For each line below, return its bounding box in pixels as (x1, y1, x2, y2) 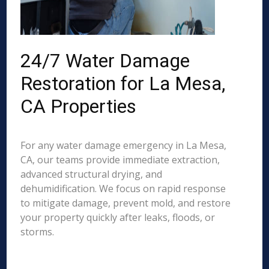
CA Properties (20, 95, 137, 118)
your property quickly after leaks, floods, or (20, 211, 216, 224)
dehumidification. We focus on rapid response (20, 182, 226, 195)
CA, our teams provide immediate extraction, (20, 153, 220, 166)
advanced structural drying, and (20, 168, 163, 181)
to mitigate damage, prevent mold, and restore (20, 196, 231, 210)
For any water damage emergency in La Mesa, (20, 139, 227, 152)
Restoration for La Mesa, (20, 72, 226, 95)
